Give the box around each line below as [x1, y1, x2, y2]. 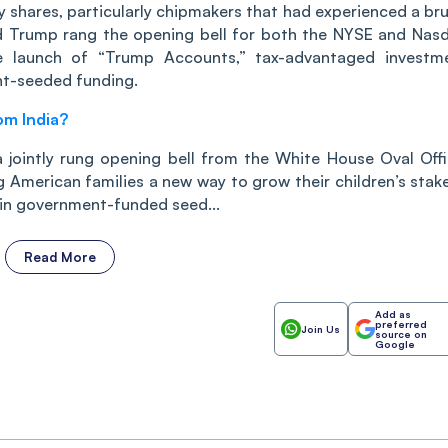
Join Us [301, 323, 340, 336]
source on [375, 328, 427, 341]
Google [375, 338, 415, 351]
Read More [24, 249, 96, 266]
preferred [375, 318, 427, 331]
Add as [375, 308, 411, 321]
